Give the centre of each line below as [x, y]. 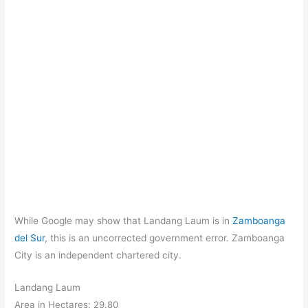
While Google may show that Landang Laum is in [124, 220]
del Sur [30, 238]
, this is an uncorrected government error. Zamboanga [165, 238]
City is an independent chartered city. [98, 255]
